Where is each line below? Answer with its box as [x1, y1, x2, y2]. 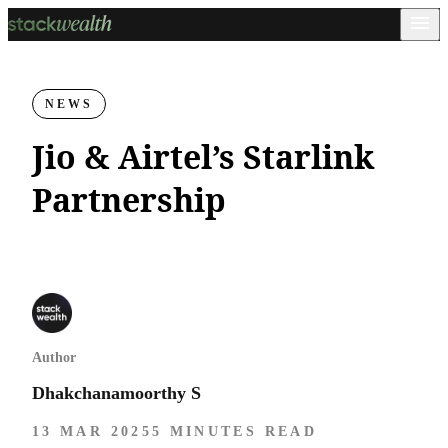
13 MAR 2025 [32, 424, 152, 439]
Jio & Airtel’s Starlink [32, 135, 374, 178]
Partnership [32, 178, 226, 221]
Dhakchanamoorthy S [32, 383, 201, 403]
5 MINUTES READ [151, 424, 318, 439]
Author [32, 350, 76, 365]
